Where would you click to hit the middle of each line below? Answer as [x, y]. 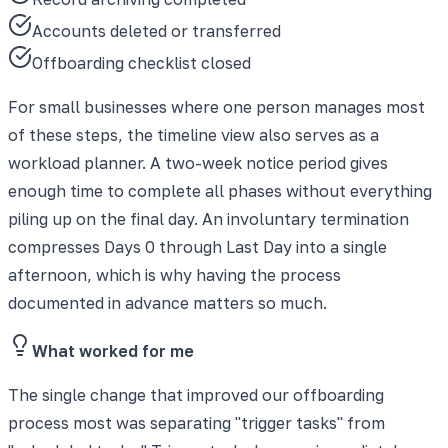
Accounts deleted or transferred [156, 30]
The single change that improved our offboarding [196, 394]
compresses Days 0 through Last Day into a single [197, 246]
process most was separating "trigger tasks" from [196, 422]
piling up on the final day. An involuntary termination [208, 218]
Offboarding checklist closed [141, 62]
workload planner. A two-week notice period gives [198, 162]
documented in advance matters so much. [167, 302]
